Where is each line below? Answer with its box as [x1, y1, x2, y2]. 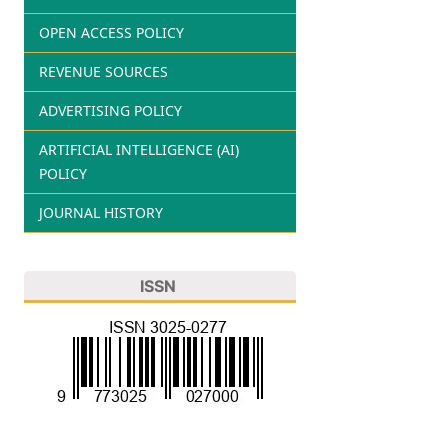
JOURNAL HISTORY [38, 202, 163, 222]
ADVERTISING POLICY [38, 100, 182, 120]
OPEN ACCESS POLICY [38, 22, 184, 42]
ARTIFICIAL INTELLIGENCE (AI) [38, 139, 239, 159]
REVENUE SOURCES [38, 61, 168, 81]
